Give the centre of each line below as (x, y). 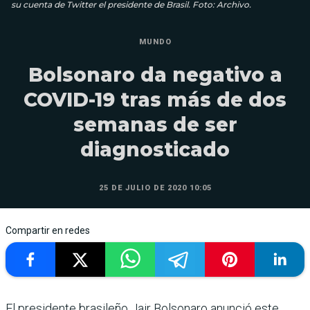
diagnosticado (155, 149)
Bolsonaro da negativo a (155, 74)
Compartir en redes (48, 230)
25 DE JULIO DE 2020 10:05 (155, 188)
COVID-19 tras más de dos (155, 99)
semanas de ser (155, 124)
